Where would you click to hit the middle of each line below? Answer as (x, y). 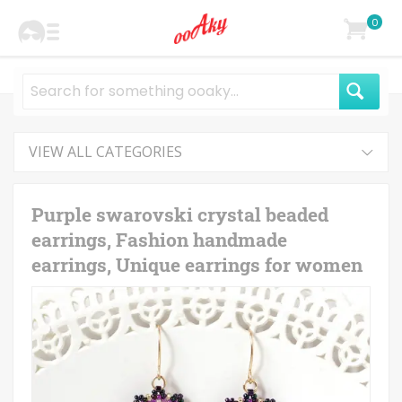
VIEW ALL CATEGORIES (105, 152)
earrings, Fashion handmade (159, 240)
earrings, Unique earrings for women (197, 265)
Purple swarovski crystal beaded (180, 214)
